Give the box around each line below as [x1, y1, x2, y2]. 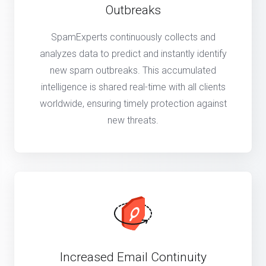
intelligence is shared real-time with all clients [40, 81, 226, 93]
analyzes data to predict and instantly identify [39, 48, 227, 60]
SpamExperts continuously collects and [50, 31, 216, 43]
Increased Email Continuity [59, 250, 207, 265]
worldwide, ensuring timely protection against [39, 98, 227, 110]
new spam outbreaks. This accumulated [50, 65, 216, 77]
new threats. [107, 115, 159, 126]
